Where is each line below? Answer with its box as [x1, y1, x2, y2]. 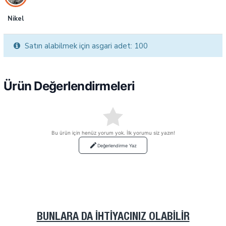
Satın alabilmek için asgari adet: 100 [23, 41, 148, 51]
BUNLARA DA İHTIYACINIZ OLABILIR [36, 212, 190, 223]
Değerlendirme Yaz [97, 142, 137, 148]
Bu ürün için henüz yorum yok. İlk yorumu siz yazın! [51, 130, 175, 136]
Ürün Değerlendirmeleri [4, 79, 135, 93]
